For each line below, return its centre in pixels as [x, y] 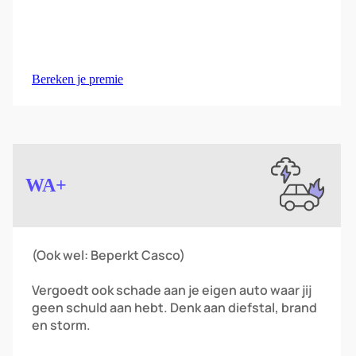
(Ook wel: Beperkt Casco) [108, 255]
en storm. [61, 325]
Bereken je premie [77, 79]
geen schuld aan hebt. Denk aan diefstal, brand [174, 308]
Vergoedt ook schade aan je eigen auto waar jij [172, 290]
